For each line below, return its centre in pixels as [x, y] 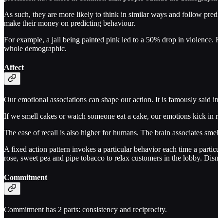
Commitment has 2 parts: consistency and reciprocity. [85, 209]
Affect [14, 68]
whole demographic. [35, 48]
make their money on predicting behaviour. [70, 23]
